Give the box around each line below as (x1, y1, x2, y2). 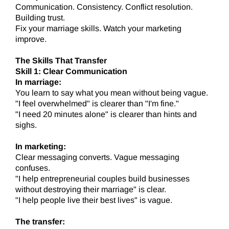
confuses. (15, 164, 50, 173)
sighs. (15, 121, 37, 130)
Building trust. (15, 13, 65, 22)
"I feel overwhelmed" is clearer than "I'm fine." (15, 99, 179, 108)
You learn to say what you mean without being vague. (15, 88, 208, 98)
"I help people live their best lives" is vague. (15, 196, 172, 205)
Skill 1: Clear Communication (15, 67, 127, 76)
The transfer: (15, 217, 65, 226)
